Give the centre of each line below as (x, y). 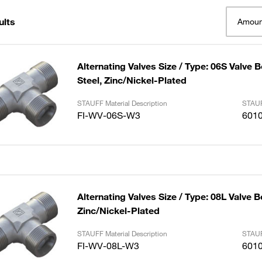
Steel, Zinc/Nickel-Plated (132, 80)
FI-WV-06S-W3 (108, 115)
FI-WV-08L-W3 (108, 246)
